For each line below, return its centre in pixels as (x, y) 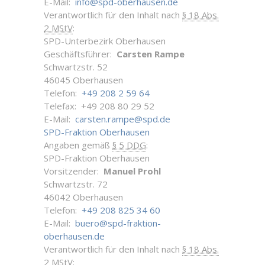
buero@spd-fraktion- (118, 223)
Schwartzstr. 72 (76, 184)
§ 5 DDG (129, 145)
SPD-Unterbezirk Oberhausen (105, 41)
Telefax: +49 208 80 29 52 (99, 106)
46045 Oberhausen (83, 80)
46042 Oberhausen (83, 197)
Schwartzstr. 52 (76, 67)
